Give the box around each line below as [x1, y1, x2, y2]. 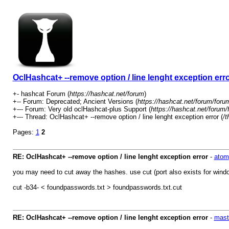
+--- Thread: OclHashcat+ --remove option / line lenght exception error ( [12, 113, 223, 121]
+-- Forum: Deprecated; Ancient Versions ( [12, 98, 138, 105]
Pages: [12, 128, 36, 136]
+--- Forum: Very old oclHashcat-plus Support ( [12, 105, 151, 113]
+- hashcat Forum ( [12, 90, 70, 98]
